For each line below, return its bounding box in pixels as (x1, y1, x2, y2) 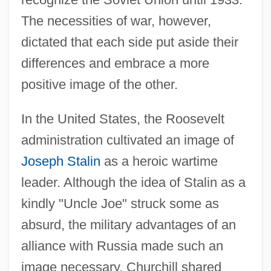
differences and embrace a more (21, 55, 209, 71)
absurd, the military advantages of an (21, 217, 236, 232)
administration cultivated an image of (21, 132, 234, 148)
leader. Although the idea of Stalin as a (21, 174, 246, 190)
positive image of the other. (21, 76, 178, 92)
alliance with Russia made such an (21, 238, 223, 253)
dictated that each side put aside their (21, 34, 238, 50)
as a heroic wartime (100, 153, 218, 169)
